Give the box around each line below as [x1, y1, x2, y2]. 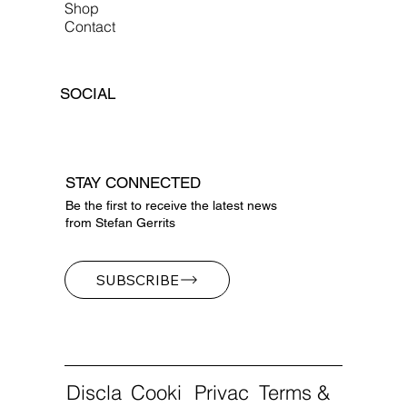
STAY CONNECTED [65, 173, 201, 192]
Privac [194, 379, 250, 405]
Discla [65, 379, 122, 405]
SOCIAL [60, 84, 116, 104]
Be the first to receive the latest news [65, 197, 277, 213]
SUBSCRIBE [95, 270, 179, 289]
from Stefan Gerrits [65, 214, 175, 230]
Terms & [259, 379, 332, 405]
